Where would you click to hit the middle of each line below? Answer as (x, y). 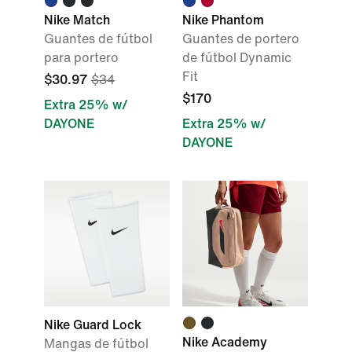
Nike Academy (225, 342)
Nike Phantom (223, 20)
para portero (81, 58)
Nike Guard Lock (93, 325)
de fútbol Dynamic (237, 58)
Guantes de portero (241, 39)
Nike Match (77, 20)
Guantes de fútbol (98, 39)
